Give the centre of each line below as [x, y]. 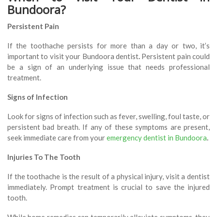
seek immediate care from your [57, 138]
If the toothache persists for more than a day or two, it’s [108, 46]
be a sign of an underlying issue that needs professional [108, 67]
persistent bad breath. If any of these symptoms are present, [108, 127]
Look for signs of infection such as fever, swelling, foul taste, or [108, 116]
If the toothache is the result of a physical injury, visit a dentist [108, 177]
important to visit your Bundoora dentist [73, 56]
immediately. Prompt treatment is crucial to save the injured [108, 187]
